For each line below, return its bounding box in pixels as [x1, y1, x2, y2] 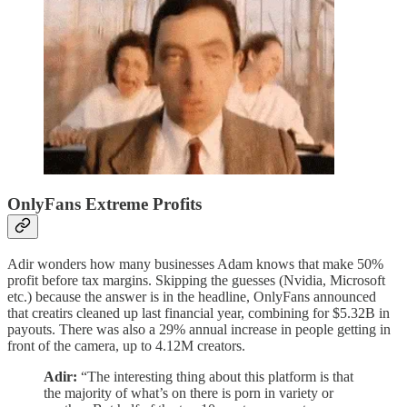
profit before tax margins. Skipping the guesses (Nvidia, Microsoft [7, 273, 385, 289]
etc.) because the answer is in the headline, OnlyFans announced [7, 289, 376, 305]
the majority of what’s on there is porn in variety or [44, 385, 333, 402]
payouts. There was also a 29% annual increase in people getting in [7, 322, 391, 338]
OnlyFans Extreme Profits [7, 194, 202, 214]
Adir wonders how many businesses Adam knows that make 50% [7, 256, 383, 273]
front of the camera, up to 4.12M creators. [7, 338, 245, 354]
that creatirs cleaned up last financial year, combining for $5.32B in [7, 305, 390, 322]
